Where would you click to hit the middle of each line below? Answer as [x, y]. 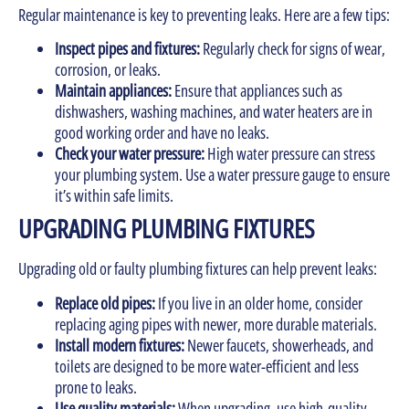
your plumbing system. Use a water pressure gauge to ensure [222, 175]
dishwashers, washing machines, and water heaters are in [214, 112]
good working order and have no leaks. [162, 133]
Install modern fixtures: [120, 345]
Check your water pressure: [130, 154]
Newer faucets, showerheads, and [279, 345]
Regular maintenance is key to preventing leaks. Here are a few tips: [204, 14]
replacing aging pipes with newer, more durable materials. [216, 324]
